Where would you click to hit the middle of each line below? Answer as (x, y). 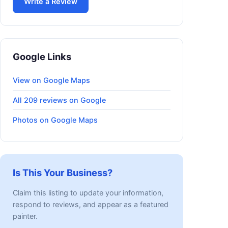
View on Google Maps (51, 80)
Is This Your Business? (63, 173)
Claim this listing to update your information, (88, 193)
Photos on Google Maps (55, 120)
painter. (25, 216)
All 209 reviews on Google (59, 100)
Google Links (42, 56)
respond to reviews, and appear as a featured (91, 205)
